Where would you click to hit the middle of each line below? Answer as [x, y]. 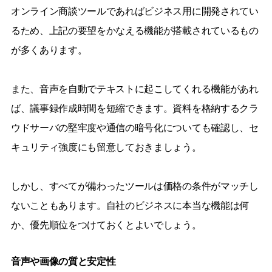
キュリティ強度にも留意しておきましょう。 [106, 147]
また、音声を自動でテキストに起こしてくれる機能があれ [134, 89]
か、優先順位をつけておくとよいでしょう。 [106, 225]
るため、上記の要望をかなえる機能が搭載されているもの [134, 30]
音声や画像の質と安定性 [63, 261]
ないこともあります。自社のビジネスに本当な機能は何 [130, 205]
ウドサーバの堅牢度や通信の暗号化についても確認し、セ [134, 127]
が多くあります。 [49, 50]
